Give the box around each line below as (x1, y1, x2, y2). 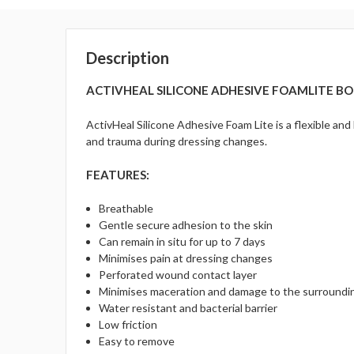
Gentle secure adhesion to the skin (99, 218, 273, 232)
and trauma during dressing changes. (86, 134, 268, 149)
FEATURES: (86, 168, 150, 183)
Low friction (99, 318, 158, 332)
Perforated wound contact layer (99, 268, 258, 282)
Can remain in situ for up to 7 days (99, 235, 266, 249)
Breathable (99, 201, 154, 216)
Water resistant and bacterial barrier (99, 301, 278, 315)
